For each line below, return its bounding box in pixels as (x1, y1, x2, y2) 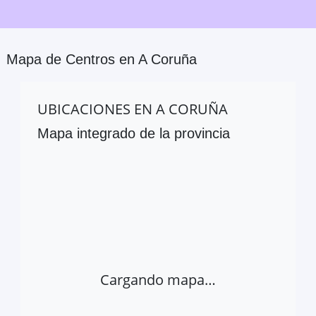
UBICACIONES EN (37, 99, 156, 119)
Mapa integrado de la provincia (37, 125, 230, 141)
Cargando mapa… (100, 270, 216, 290)
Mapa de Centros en (6, 51, 138, 67)
